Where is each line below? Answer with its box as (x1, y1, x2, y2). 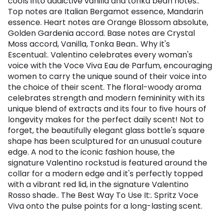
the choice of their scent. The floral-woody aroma (8, 82, 201, 93)
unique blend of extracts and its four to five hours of (8, 103, 206, 115)
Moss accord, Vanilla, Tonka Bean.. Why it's (8, 38, 170, 50)
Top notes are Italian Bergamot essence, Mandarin (8, 6, 203, 18)
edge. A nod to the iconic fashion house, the (8, 146, 175, 158)
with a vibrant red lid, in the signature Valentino (8, 179, 189, 191)
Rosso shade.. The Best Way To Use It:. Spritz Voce (8, 190, 198, 201)
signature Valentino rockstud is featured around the (8, 157, 207, 169)
